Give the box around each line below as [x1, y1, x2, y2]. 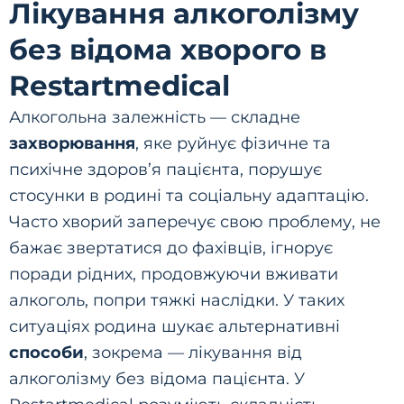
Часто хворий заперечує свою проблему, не [9, 212, 381, 231]
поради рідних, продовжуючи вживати [9, 264, 338, 283]
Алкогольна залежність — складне [9, 107, 300, 126]
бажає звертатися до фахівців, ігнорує [9, 238, 333, 257]
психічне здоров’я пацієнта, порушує [9, 160, 322, 179]
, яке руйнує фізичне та [135, 133, 331, 152]
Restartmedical [9, 69, 230, 103]
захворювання [9, 133, 135, 152]
